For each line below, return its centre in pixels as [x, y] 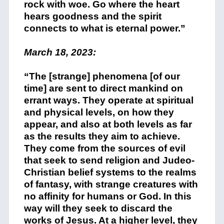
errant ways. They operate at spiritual [108, 100]
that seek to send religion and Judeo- [109, 160]
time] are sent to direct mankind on [103, 88]
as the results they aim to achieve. [102, 136]
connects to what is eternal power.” [104, 28]
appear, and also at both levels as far [108, 124]
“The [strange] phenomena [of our [102, 76]
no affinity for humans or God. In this [107, 196]
